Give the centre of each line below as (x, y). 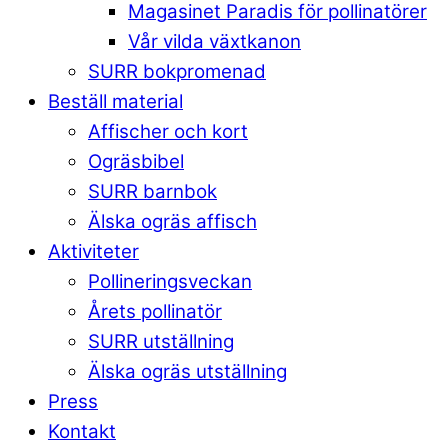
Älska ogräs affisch (172, 222)
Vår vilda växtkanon (214, 42)
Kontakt (82, 432)
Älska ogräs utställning (187, 372)
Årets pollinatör (155, 312)
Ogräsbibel (136, 162)
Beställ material (115, 102)
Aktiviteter (93, 252)
